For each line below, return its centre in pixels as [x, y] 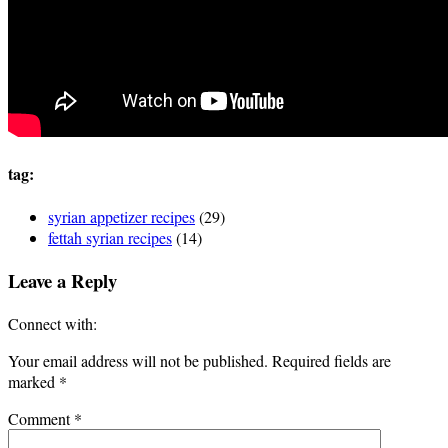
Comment [41, 418]
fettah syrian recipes [110, 238]
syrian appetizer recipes [121, 217]
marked [33, 381]
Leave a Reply [62, 280]
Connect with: [52, 323]
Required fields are [331, 360]
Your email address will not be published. [138, 360]
